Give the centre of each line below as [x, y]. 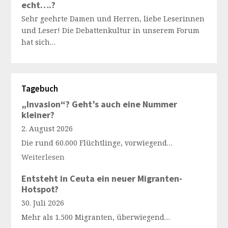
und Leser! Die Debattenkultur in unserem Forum [111, 30]
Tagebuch [40, 89]
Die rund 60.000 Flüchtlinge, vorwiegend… [97, 143]
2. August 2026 [47, 129]
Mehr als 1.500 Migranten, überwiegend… [96, 217]
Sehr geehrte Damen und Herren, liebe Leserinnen [113, 19]
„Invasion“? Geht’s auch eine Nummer [99, 104]
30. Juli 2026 [43, 203]
